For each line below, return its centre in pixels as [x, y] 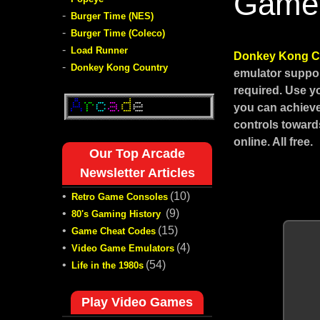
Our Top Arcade [137, 153]
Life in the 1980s [107, 265]
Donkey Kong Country [119, 67]
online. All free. [273, 142]
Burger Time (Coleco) [118, 33]
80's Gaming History [117, 214]
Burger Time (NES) [112, 16]
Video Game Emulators [123, 248]
